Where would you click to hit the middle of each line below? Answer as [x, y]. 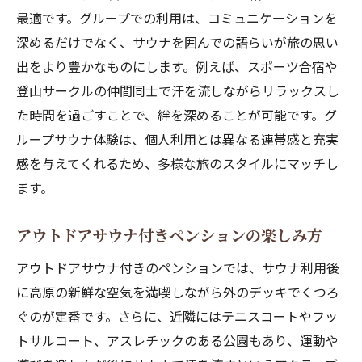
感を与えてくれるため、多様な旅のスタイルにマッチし [177, 163]
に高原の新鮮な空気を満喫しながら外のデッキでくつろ [178, 292]
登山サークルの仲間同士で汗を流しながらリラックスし [178, 90]
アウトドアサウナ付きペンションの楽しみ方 [169, 235]
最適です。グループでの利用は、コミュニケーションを [177, 18]
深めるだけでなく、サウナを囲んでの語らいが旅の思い [177, 42]
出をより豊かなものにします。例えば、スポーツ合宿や [177, 66]
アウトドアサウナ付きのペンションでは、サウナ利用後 [178, 267]
